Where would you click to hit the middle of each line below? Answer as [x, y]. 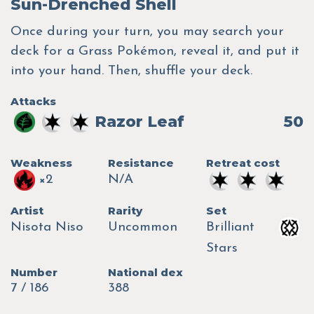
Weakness [41, 163]
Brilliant [230, 227]
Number [34, 272]
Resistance [141, 163]
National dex [146, 272]
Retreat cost [243, 163]
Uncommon [143, 227]
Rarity [125, 210]
